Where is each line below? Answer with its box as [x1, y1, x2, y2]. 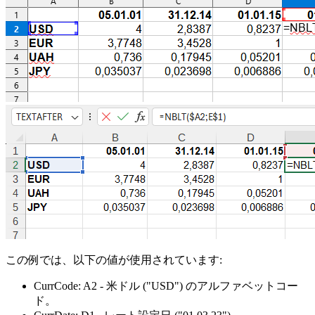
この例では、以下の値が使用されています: [6, 254, 222, 266]
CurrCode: [34, 280, 81, 292]
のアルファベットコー [183, 280, 298, 292]
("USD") [143, 280, 183, 292]
